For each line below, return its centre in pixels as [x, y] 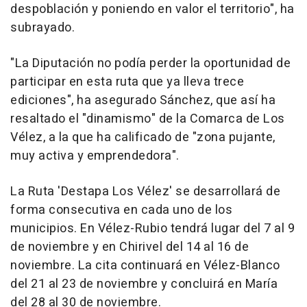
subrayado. [42, 28]
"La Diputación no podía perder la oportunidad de [150, 64]
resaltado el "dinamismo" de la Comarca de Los [148, 119]
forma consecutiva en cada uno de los [121, 210]
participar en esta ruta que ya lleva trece [127, 82]
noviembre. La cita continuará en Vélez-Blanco [145, 266]
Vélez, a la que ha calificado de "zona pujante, [143, 138]
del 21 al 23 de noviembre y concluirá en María [144, 284]
